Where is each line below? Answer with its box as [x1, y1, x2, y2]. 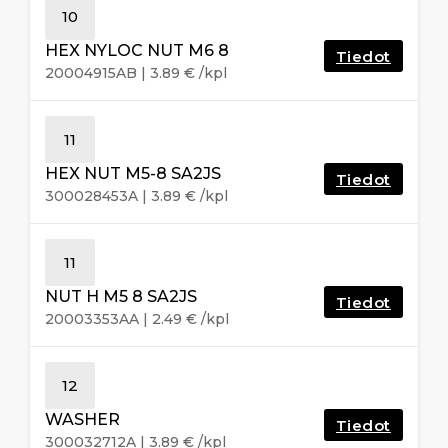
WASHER [45, 409, 120, 429]
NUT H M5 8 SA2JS [45, 286, 197, 306]
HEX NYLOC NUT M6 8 [45, 40, 229, 60]
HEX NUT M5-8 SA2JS [45, 163, 221, 183]
